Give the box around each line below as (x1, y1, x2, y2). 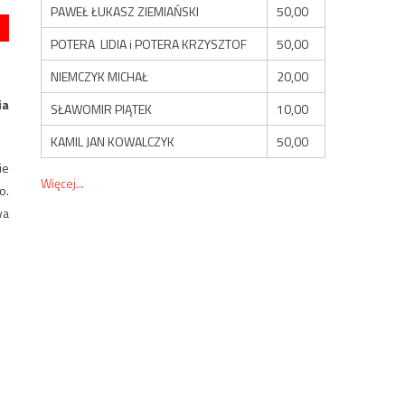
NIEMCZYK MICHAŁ (51, 66, 149, 86)
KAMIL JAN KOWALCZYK (51, 131, 175, 151)
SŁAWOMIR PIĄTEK (51, 99, 153, 118)
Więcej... (41, 173, 85, 193)
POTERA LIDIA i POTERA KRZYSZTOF (51, 33, 248, 53)
